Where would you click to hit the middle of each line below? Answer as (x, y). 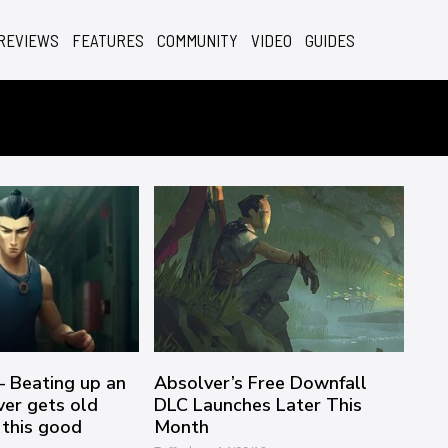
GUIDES (330, 39)
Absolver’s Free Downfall (261, 383)
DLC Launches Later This (258, 405)
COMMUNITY (197, 39)
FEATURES (108, 39)
